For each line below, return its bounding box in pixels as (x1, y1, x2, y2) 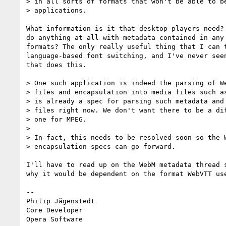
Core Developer (26, 206, 83, 214)
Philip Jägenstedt (26, 197, 95, 205)
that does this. (26, 61, 87, 69)
